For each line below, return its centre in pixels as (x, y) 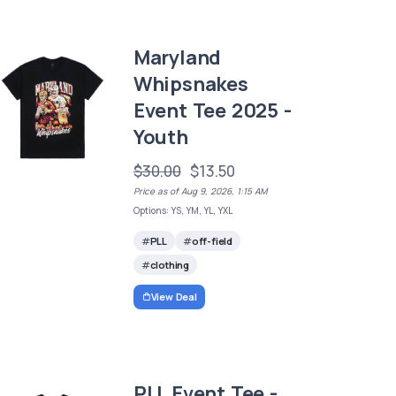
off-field (212, 240)
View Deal (174, 297)
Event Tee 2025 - (212, 111)
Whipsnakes (190, 84)
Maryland (177, 58)
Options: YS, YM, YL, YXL (183, 211)
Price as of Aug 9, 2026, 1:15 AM (200, 191)
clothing (169, 264)
